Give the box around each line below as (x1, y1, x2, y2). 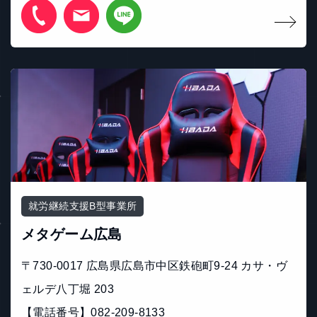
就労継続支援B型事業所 (28, 200, 137, 212)
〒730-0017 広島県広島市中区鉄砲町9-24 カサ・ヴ (21, 260, 287, 272)
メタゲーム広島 (21, 226, 122, 243)
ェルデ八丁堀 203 (21, 283, 114, 296)
